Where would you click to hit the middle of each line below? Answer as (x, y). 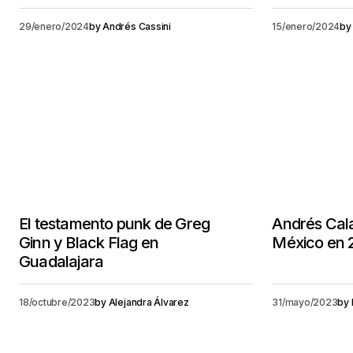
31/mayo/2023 (305, 302)
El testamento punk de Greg (115, 224)
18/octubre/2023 (57, 302)
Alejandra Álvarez (149, 302)
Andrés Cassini (137, 26)
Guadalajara (61, 262)
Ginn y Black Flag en (89, 243)
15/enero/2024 (306, 26)
